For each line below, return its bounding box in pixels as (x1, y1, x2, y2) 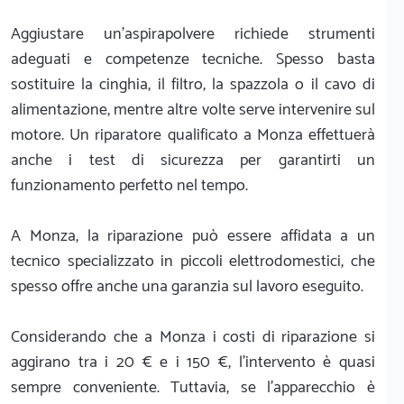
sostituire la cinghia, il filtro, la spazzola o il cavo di (11, 70, 375, 98)
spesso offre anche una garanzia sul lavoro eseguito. (11, 272, 363, 300)
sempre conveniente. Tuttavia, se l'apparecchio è (11, 373, 375, 401)
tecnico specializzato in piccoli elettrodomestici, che (11, 247, 375, 275)
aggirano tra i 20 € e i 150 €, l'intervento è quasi (11, 348, 375, 376)
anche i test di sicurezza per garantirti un (11, 146, 375, 174)
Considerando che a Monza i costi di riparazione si (11, 323, 375, 351)
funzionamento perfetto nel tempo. (11, 171, 248, 199)
